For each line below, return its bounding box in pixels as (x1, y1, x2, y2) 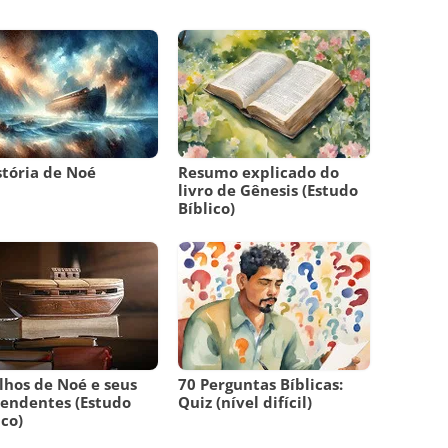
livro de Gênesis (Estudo (178, 180, 359, 201)
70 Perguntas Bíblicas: (178, 374, 344, 395)
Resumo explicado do (178, 162, 340, 183)
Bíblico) (178, 198, 236, 219)
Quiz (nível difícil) (178, 392, 313, 413)
